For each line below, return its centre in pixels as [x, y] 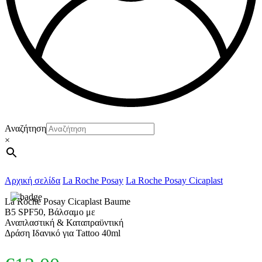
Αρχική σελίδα [32, 181]
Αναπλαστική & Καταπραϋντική [64, 223]
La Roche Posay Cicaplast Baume [68, 202]
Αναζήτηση [25, 129]
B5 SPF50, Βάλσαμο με [50, 212]
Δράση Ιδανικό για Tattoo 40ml [63, 233]
